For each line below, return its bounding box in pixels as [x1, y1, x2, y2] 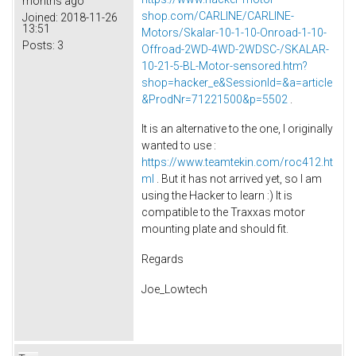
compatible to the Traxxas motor [141, 206, 305, 219]
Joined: [22, 10, 58, 24]
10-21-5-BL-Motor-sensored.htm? [141, 59, 308, 72]
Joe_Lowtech [141, 282, 207, 296]
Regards [141, 253, 184, 266]
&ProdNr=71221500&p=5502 [141, 92, 288, 106]
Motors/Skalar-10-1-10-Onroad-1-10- [141, 25, 327, 39]
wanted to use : [141, 139, 216, 153]
